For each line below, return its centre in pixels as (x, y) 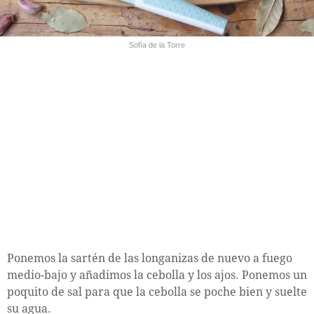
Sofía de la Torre (157, 45)
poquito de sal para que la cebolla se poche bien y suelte (157, 292)
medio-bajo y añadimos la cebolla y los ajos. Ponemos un (157, 275)
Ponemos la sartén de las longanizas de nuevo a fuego (150, 259)
